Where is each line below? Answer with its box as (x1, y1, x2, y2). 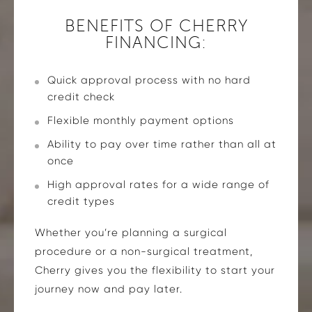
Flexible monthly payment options (47, 114, 234, 127)
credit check (47, 90, 115, 103)
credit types (47, 194, 115, 208)
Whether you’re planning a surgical (35, 226, 227, 239)
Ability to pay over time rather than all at (47, 137, 276, 150)
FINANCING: (105, 33, 207, 52)
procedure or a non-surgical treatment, (35, 244, 253, 258)
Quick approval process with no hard (47, 73, 251, 86)
